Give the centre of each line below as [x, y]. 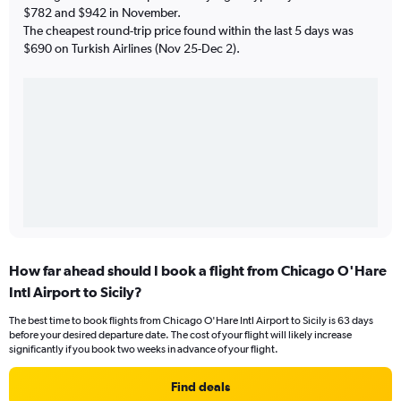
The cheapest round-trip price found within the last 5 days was [188, 30]
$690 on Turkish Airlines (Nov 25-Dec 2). [132, 48]
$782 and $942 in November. [102, 12]
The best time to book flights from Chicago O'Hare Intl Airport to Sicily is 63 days [191, 320]
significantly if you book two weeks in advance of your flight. [144, 349]
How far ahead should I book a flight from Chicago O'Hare [198, 270]
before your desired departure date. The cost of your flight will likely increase [180, 334]
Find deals [200, 386]
